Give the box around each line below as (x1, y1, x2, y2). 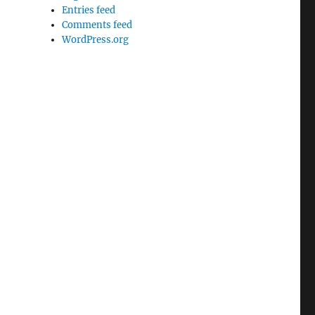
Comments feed (62, 18, 133, 31)
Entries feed (62, 4, 116, 16)
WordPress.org (62, 33, 129, 46)
